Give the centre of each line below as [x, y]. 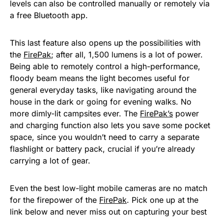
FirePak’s [156, 114]
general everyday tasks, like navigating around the [103, 90]
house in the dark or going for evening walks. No [101, 102]
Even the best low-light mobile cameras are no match [109, 188]
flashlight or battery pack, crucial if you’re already [102, 149]
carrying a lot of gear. [50, 161]
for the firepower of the [55, 200]
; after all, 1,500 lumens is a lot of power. [127, 55]
